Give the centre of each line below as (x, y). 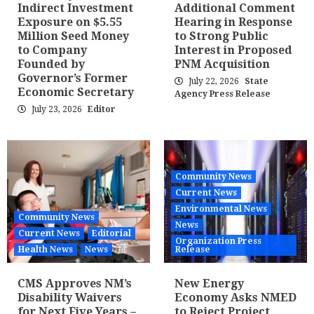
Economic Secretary (76, 92)
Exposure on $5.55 (70, 22)
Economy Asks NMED (235, 298)
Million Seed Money (73, 36)
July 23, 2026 (57, 109)
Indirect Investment (75, 8)
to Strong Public (221, 36)
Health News (46, 250)
